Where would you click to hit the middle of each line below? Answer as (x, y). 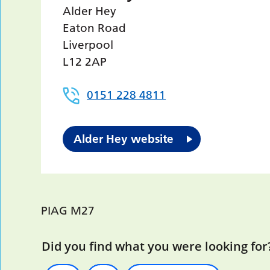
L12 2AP (85, 62)
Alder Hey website (124, 139)
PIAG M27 (68, 211)
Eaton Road (95, 28)
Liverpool (88, 45)
